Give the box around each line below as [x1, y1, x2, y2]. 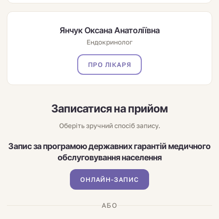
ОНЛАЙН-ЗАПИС [80, 175, 139, 183]
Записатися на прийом [51, 101, 168, 115]
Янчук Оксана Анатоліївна [59, 25, 160, 35]
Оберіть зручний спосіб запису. [59, 121, 160, 130]
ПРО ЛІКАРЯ [88, 60, 131, 68]
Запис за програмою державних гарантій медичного [8, 141, 211, 151]
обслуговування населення [57, 152, 162, 162]
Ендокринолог [87, 38, 132, 46]
